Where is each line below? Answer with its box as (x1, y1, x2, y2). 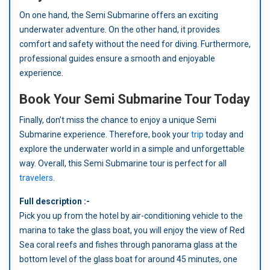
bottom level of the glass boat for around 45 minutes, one (19, 254, 237, 265)
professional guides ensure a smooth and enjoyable (19, 54, 215, 64)
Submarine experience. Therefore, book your (19, 130, 189, 140)
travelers (19, 173, 53, 183)
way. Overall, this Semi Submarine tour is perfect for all (19, 159, 227, 169)
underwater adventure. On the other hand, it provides (19, 25, 220, 35)
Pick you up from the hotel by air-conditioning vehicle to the (19, 211, 243, 221)
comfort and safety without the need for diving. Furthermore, (19, 39, 251, 49)
